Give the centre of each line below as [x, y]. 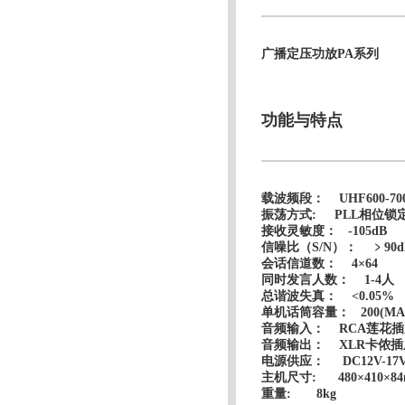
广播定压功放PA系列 [320, 53]
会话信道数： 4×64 [320, 263]
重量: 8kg [299, 393]
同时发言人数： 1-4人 [328, 279]
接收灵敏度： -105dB [325, 231]
